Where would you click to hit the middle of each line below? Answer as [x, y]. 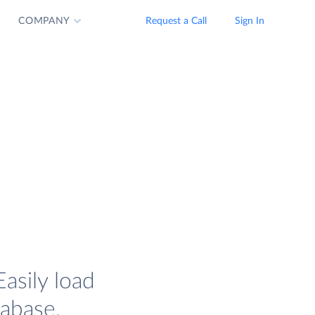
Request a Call [176, 21]
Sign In [250, 21]
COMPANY [45, 21]
